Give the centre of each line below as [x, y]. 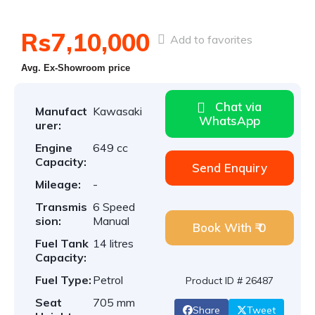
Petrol [108, 280]
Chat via [239, 107]
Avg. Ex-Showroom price [76, 68]
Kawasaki [118, 111]
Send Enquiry [229, 168]
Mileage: [58, 184]
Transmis [61, 207]
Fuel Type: [63, 280]
